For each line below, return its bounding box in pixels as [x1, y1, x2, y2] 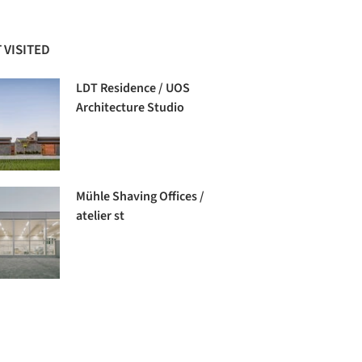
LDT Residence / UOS [76, 78, 191, 97]
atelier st [76, 206, 125, 225]
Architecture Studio [76, 98, 185, 116]
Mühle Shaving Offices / [76, 187, 205, 205]
